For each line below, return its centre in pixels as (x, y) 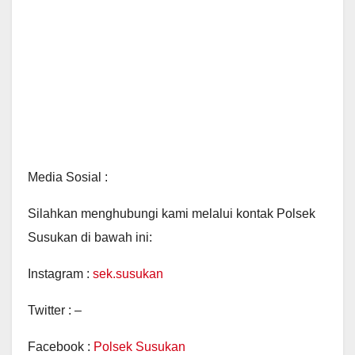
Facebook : (61, 347)
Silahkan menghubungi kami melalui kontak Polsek (172, 214)
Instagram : (60, 274)
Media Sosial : (68, 177)
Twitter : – (55, 310)
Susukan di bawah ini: (90, 237)
